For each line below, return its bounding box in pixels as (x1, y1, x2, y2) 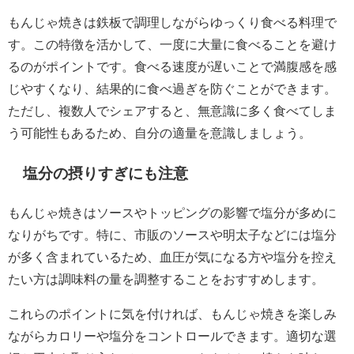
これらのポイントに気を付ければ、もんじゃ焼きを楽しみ (8, 307, 337, 320)
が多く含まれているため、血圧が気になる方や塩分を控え (8, 250, 337, 263)
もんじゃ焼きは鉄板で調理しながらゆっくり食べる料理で (8, 15, 337, 28)
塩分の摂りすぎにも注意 (23, 166, 189, 182)
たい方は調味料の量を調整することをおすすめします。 (8, 272, 324, 285)
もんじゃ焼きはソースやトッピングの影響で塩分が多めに (8, 205, 337, 219)
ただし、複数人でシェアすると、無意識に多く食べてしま (8, 104, 337, 117)
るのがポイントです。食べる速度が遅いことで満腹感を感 (8, 59, 337, 73)
